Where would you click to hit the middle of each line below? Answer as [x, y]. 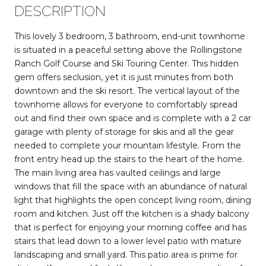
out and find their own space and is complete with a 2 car [133, 118]
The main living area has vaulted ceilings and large [118, 172]
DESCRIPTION [60, 11]
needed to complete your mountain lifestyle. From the [128, 145]
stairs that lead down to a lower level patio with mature [128, 241]
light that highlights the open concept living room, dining [133, 200]
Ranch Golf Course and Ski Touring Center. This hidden [126, 63]
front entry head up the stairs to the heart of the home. [129, 159]
